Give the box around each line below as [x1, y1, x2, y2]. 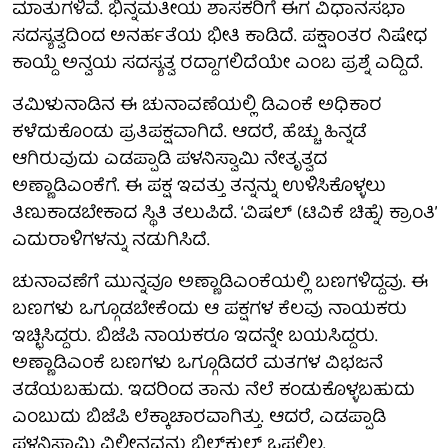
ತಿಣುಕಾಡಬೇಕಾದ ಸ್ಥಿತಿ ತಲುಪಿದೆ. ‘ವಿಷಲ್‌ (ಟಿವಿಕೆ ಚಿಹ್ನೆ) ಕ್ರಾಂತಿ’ [12, 198, 436, 230]
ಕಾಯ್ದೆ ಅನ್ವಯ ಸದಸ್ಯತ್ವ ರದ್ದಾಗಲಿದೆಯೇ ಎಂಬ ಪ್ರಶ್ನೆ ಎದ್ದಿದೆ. [12, 48, 423, 80]
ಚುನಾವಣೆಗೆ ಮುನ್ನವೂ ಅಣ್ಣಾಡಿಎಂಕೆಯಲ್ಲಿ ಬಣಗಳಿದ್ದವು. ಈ [12, 267, 428, 299]
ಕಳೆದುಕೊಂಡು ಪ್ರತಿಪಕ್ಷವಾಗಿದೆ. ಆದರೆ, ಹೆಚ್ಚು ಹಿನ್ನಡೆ [12, 117, 366, 149]
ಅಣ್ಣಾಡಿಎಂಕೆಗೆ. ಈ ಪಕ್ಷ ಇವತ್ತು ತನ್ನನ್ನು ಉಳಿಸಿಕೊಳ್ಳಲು [12, 171, 386, 203]
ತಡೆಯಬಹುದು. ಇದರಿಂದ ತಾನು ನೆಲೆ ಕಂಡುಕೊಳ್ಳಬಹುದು [12, 375, 415, 407]
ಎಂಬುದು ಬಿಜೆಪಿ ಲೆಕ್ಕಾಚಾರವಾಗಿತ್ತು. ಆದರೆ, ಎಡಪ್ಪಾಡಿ [12, 402, 386, 434]
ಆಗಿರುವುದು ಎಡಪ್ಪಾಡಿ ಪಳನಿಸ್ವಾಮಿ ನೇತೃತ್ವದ [12, 144, 327, 176]
